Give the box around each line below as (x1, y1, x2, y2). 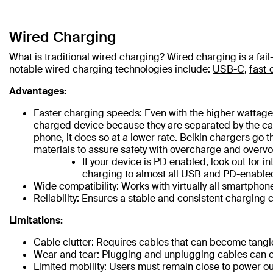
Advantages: (9, 85, 66, 97)
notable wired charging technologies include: (9, 63, 213, 76)
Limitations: (9, 214, 63, 227)
